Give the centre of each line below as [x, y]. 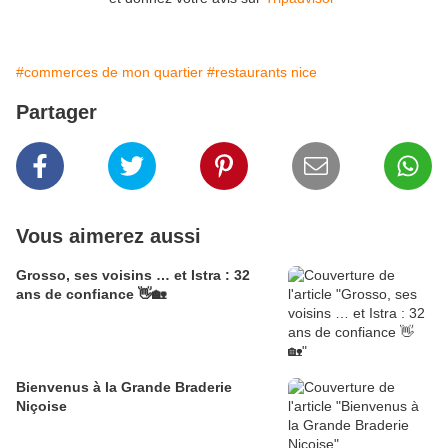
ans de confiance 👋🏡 [91, 294]
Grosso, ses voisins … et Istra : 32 [133, 275]
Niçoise [41, 406]
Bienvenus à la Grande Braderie [124, 387]
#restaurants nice [262, 72]
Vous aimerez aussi [108, 236]
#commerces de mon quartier [109, 72]
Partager [56, 112]
